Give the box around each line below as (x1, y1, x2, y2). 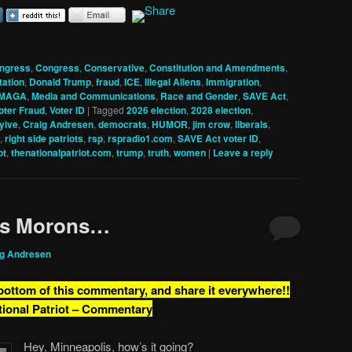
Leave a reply (213, 145, 273, 159)
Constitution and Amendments (149, 60, 285, 75)
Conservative (84, 60, 145, 75)
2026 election (126, 102, 186, 117)
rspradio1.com (108, 130, 173, 145)
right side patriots (5, 130, 83, 145)
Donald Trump (29, 74, 91, 89)
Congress (35, 60, 79, 75)
